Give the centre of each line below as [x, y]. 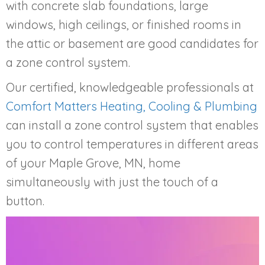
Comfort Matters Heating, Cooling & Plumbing [132, 106]
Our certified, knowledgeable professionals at [130, 87]
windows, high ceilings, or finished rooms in [124, 24]
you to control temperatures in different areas [132, 144]
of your [28, 163]
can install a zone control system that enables [132, 125]
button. [25, 201]
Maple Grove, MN [96, 163]
